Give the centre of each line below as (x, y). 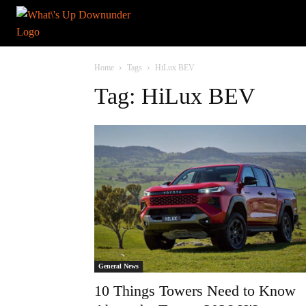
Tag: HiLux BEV (175, 96)
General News (119, 266)
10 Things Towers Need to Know (195, 291)
